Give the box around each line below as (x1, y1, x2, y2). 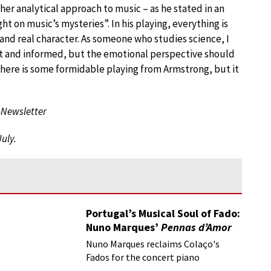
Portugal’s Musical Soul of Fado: (86, 206, 241, 220)
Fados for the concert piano (86, 250, 200, 263)
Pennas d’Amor (161, 220, 232, 234)
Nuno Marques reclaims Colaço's (86, 237, 220, 250)
